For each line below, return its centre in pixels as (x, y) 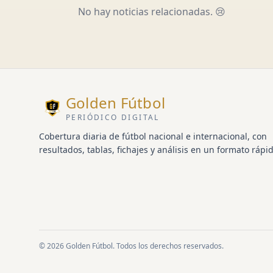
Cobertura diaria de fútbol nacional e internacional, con (153, 136)
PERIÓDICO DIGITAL (113, 117)
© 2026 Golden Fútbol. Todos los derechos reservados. (131, 246)
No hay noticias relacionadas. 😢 (152, 12)
